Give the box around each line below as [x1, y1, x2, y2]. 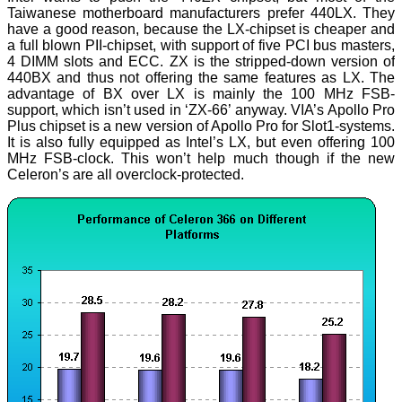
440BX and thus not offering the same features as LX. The [7, 70, 395, 86]
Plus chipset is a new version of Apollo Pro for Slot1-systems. [7, 118, 395, 135]
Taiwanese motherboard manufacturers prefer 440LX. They [7, 5, 395, 22]
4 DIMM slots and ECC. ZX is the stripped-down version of [7, 54, 395, 70]
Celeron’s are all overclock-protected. [7, 167, 244, 183]
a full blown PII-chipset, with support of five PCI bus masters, [7, 38, 395, 54]
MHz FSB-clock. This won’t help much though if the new [7, 151, 395, 167]
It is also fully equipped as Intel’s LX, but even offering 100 [7, 135, 395, 151]
